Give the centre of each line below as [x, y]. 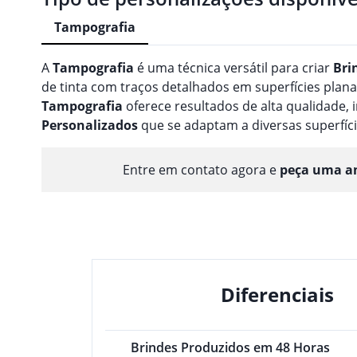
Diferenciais [277, 294]
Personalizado [86, 125]
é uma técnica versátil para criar [233, 67]
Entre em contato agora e [201, 169]
